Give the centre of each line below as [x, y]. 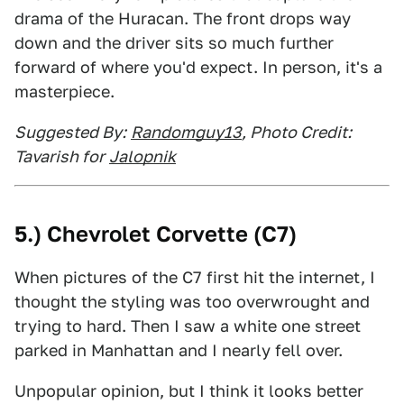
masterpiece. [64, 92]
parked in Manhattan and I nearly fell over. [179, 350]
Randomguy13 [186, 132]
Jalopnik [142, 156]
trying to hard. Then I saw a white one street [188, 326]
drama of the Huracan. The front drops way [183, 18]
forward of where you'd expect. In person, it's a [198, 67]
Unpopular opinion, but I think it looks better [189, 391]
